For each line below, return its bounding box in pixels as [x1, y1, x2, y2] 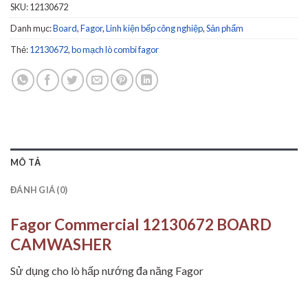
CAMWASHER [10, 235, 112, 254]
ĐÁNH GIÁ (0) [10, 184, 68, 196]
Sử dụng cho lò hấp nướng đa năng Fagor [10, 264, 203, 278]
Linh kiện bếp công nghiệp [106, 23, 203, 34]
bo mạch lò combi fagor [71, 44, 159, 56]
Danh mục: [10, 23, 53, 34]
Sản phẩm [206, 23, 243, 34]
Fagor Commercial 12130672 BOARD [10, 215, 272, 234]
